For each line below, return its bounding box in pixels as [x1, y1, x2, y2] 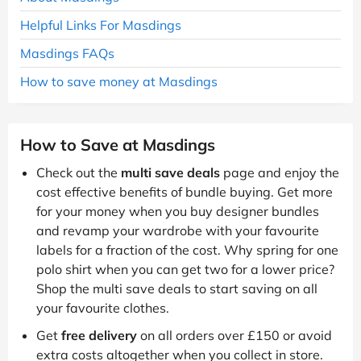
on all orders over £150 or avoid [137, 326, 332, 343]
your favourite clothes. [36, 299, 169, 316]
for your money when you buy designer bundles [36, 202, 319, 219]
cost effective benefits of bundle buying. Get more [36, 183, 333, 200]
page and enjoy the [220, 164, 339, 180]
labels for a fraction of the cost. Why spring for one [36, 241, 338, 258]
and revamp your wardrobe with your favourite [36, 222, 319, 239]
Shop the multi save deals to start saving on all [36, 280, 317, 297]
